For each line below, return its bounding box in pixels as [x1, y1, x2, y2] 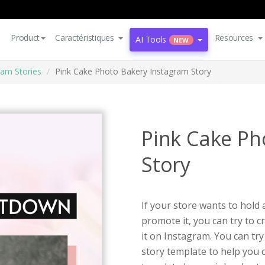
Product [11, 32, 40, 43]
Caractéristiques [55, 32, 114, 43]
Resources [214, 32, 254, 43]
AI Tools [135, 34, 167, 45]
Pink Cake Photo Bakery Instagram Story [55, 66, 211, 77]
